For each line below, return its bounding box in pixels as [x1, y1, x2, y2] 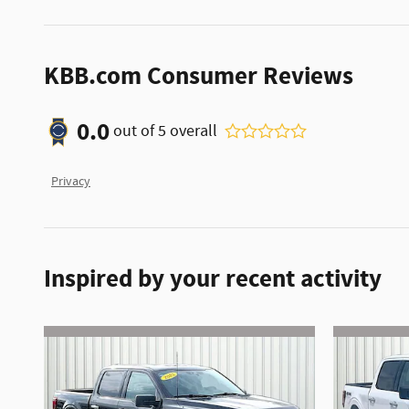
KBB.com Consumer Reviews [44, 59, 353, 93]
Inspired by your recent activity [44, 262, 382, 296]
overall [166, 121, 217, 142]
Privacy [51, 173, 90, 190]
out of [113, 121, 158, 142]
